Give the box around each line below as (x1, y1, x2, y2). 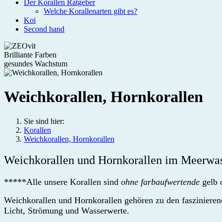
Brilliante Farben (4, 51, 56, 59)
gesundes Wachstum (4, 59, 67, 68)
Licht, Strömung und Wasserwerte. (4, 205, 129, 216)
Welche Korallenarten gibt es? (44, 7, 137, 15)
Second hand (24, 25, 64, 33)
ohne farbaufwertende (121, 176, 200, 187)
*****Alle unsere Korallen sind (4, 176, 121, 187)
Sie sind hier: (24, 116, 64, 125)
